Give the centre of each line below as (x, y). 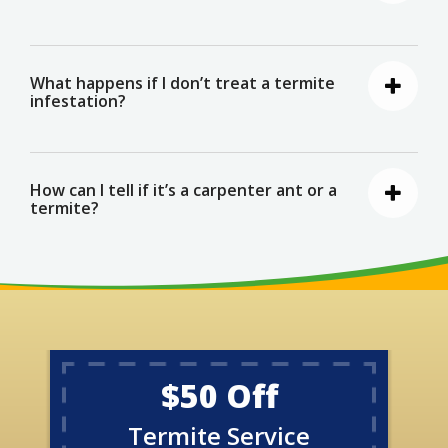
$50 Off (219, 395)
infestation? (78, 100)
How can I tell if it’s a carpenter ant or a (183, 189)
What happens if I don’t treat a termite (182, 82)
